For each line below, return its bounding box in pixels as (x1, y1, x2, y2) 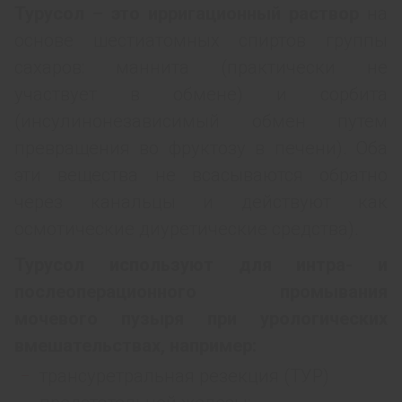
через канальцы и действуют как (14, 191, 388, 214)
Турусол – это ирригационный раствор (14, 3, 359, 25)
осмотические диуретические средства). (14, 218, 359, 240)
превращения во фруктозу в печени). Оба (14, 137, 388, 160)
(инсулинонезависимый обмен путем (14, 110, 388, 133)
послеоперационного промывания (14, 281, 388, 303)
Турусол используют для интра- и (14, 254, 388, 276)
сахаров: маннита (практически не (14, 57, 388, 79)
